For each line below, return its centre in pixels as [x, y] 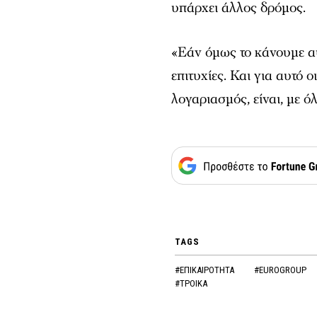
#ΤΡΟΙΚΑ [191, 283]
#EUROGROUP [281, 270]
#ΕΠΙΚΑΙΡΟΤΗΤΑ [205, 270]
